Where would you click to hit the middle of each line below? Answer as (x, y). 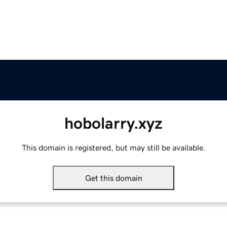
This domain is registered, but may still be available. (113, 148)
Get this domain (113, 178)
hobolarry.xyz (113, 123)
